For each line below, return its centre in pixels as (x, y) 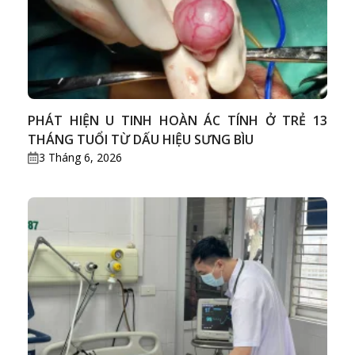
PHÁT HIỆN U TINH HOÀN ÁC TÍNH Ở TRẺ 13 (177, 121)
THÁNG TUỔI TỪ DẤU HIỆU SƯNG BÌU (141, 140)
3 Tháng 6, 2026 (80, 158)
